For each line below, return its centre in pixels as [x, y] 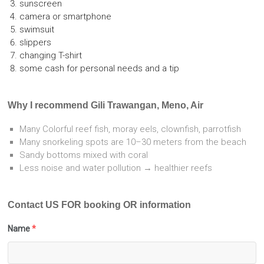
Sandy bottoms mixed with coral [84, 155]
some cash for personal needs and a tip [100, 69]
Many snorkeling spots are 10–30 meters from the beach [133, 142]
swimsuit [37, 30]
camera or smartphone [66, 17]
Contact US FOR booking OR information [100, 205]
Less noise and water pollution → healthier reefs [116, 168]
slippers [36, 43]
